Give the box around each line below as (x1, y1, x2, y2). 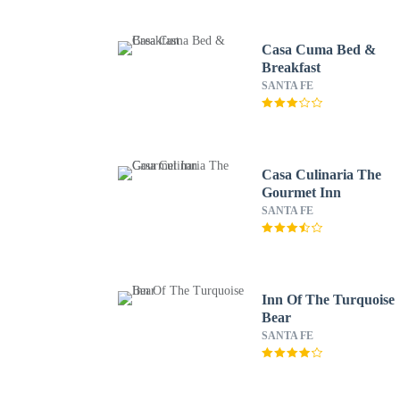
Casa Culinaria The (262, 167, 382, 182)
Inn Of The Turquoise (262, 292, 396, 307)
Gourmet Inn (262, 185, 342, 200)
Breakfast (262, 60, 321, 75)
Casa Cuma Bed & (262, 42, 377, 57)
